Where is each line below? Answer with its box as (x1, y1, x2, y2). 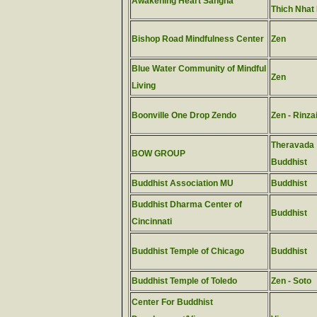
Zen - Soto (271, 276, 311, 286)
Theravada (271, 140, 314, 150)
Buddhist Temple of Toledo (132, 276, 237, 286)
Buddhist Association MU (132, 178, 234, 188)
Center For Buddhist (132, 297, 213, 307)
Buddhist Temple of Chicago (132, 246, 244, 256)
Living (132, 81, 156, 91)
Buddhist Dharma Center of (132, 200, 242, 209)
